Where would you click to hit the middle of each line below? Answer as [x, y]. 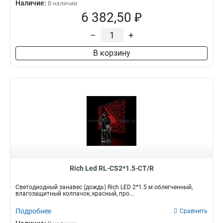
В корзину [111, 53]
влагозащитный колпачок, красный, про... [75, 194]
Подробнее [33, 211]
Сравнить [194, 211]
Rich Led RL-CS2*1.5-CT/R [111, 168]
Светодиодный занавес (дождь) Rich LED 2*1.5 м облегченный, [104, 187]
